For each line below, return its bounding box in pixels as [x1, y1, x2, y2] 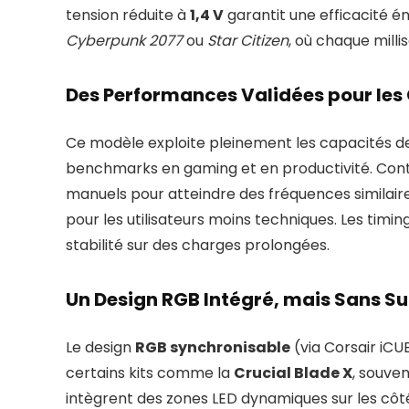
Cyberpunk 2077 [66, 30, 183, 52]
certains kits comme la [66, 362, 234, 384]
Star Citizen [207, 30, 288, 52]
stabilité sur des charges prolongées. [66, 235, 330, 257]
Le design [66, 337, 135, 359]
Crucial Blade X [234, 362, 352, 384]
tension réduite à [66, 5, 190, 26]
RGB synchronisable [135, 337, 290, 359]
